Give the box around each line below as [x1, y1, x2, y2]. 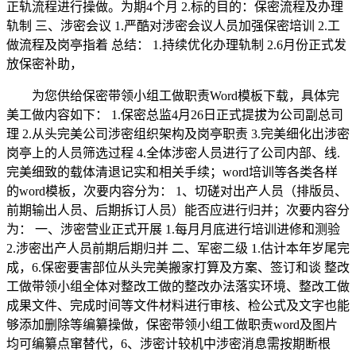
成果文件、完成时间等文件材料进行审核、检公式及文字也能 [6, 298, 350, 312]
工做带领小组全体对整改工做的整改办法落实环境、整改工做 [6, 279, 350, 293]
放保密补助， [6, 56, 83, 71]
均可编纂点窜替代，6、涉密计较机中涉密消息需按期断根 [6, 336, 331, 350]
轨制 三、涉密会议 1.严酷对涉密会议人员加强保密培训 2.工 [6, 18, 340, 33]
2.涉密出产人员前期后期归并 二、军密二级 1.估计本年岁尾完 [6, 241, 350, 255]
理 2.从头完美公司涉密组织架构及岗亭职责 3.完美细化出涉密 [6, 126, 350, 141]
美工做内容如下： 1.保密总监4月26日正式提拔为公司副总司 [6, 107, 343, 122]
